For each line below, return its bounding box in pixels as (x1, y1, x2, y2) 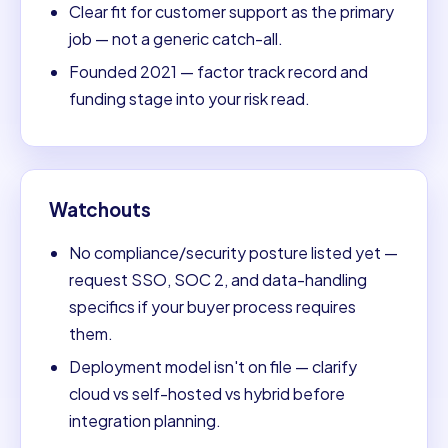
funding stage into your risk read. (69, 87, 310, 109)
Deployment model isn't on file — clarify (69, 356, 357, 378)
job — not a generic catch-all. (69, 27, 283, 49)
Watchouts (49, 197, 151, 221)
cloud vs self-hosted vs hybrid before (69, 383, 345, 405)
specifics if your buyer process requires (69, 296, 356, 318)
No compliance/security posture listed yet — (69, 242, 398, 264)
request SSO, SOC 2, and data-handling (69, 269, 367, 291)
